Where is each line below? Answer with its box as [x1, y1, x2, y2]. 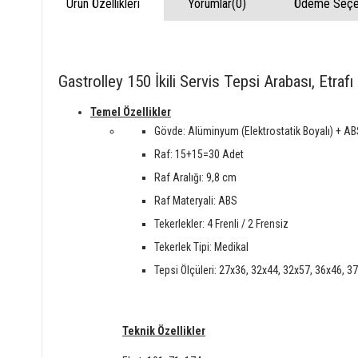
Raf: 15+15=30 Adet [154, 147, 244, 161]
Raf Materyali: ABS [154, 193, 237, 207]
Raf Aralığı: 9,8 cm [154, 170, 237, 184]
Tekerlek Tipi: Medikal [154, 240, 249, 253]
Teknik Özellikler [122, 324, 205, 337]
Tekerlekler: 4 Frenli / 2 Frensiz [154, 217, 288, 230]
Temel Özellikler [90, 105, 171, 118]
